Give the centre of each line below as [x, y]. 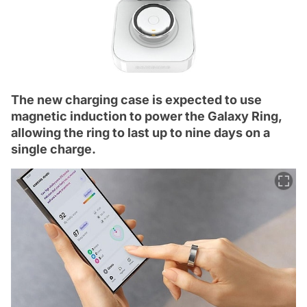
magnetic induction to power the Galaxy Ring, [146, 116]
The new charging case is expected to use [136, 99]
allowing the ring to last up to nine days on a [140, 132]
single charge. [53, 149]
